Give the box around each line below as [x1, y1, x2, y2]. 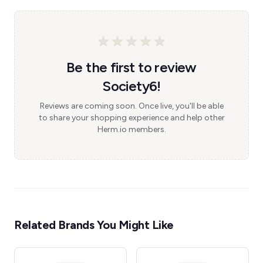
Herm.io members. [97, 124, 166, 134]
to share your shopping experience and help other [38, 113, 225, 123]
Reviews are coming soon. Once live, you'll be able [39, 101, 224, 111]
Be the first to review [66, 59, 197, 76]
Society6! [102, 77, 161, 95]
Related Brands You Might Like [14, 218, 174, 232]
